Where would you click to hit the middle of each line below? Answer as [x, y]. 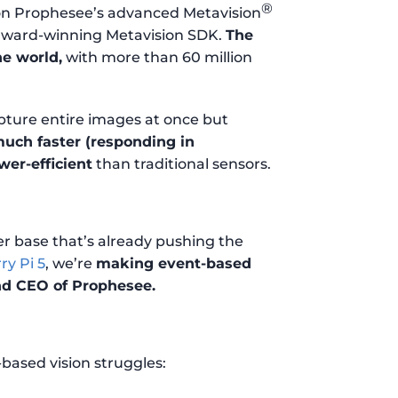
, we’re [71, 263]
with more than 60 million [158, 57]
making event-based [174, 263]
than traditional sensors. [182, 163]
